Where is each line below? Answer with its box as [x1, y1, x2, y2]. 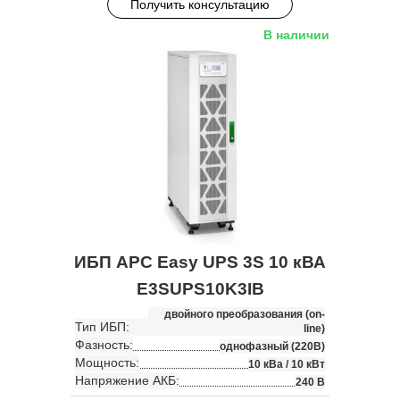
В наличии [263, 27, 329, 42]
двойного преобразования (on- [164, 308, 325, 321]
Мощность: [75, 355, 139, 371]
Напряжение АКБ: [75, 373, 179, 388]
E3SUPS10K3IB [136, 279, 264, 299]
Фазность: [75, 337, 133, 353]
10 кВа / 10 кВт [248, 358, 325, 371]
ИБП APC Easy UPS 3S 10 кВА [74, 253, 326, 272]
